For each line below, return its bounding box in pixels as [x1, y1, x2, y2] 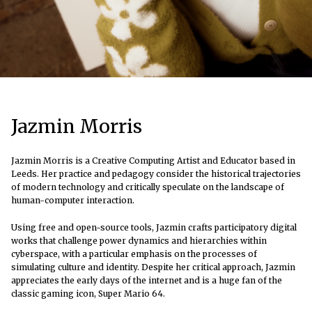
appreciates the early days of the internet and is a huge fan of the [11, 275, 282, 286]
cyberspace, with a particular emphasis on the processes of [11, 249, 257, 260]
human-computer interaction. [11, 195, 134, 206]
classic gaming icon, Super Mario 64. [11, 288, 165, 299]
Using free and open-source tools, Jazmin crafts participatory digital [11, 222, 297, 233]
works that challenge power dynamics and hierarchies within [11, 235, 267, 247]
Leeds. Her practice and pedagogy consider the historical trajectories [11, 169, 301, 180]
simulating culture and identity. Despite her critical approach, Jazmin [11, 262, 295, 273]
